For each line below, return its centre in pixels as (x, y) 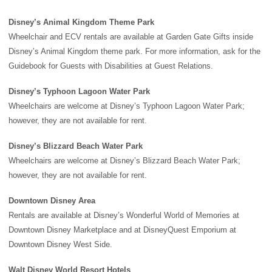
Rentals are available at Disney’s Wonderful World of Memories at (124, 216)
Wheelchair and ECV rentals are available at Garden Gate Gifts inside (131, 37)
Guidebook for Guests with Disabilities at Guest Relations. (111, 66)
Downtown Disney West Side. (60, 245)
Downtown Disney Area (52, 201)
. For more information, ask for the (200, 52)
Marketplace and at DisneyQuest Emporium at (154, 230)
